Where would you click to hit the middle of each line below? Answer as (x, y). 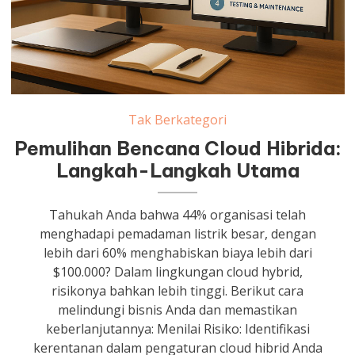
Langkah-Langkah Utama (177, 171)
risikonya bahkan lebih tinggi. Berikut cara (178, 291)
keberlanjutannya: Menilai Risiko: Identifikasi (177, 329)
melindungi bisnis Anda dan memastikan (178, 310)
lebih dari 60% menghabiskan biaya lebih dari (177, 253)
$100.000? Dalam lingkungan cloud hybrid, (177, 272)
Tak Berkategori (178, 120)
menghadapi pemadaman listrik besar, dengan (177, 234)
